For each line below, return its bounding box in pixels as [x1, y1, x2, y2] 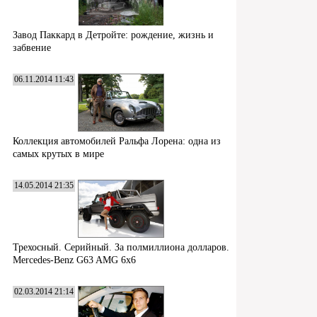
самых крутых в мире [13, 148, 104, 159]
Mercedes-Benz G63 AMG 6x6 [13, 254, 136, 265]
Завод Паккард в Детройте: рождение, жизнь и [13, 29, 214, 40]
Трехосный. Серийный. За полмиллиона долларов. [13, 241, 229, 253]
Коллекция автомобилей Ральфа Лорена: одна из [13, 135, 221, 146]
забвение [13, 42, 51, 53]
